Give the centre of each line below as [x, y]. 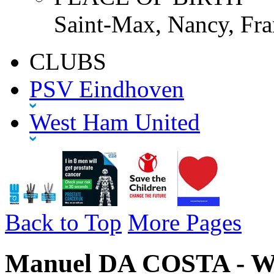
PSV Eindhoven [107, 89]
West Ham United [115, 122]
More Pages [185, 222]
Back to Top [63, 222]
